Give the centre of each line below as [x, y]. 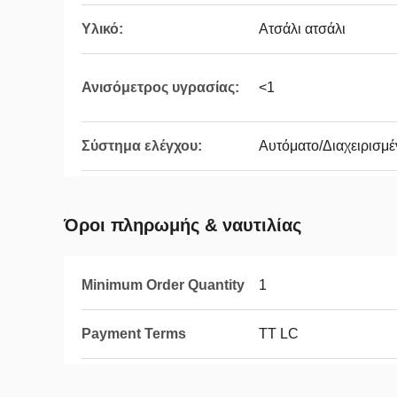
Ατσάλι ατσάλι [302, 29]
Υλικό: [102, 29]
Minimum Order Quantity [163, 285]
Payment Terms [134, 334]
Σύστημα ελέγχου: [142, 146]
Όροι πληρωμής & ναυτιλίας [183, 225]
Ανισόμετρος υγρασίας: [160, 87]
